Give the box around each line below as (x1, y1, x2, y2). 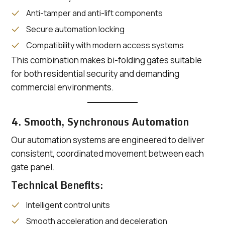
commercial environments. (11, 81, 114, 93)
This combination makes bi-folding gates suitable (11, 54, 202, 66)
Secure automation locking (26, 24, 125, 35)
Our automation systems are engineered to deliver (11, 134, 204, 146)
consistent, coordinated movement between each (11, 148, 204, 160)
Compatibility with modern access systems (26, 40, 184, 51)
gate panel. (11, 161, 55, 173)
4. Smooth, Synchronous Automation (11, 114, 189, 131)
